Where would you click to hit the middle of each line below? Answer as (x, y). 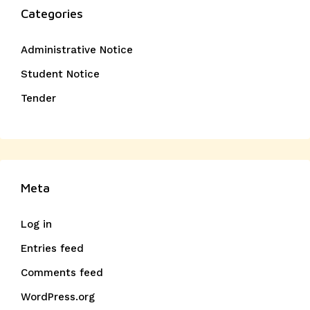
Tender (38, 98)
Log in (36, 224)
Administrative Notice (77, 50)
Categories (52, 13)
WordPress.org (58, 297)
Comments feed (62, 273)
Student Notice (60, 74)
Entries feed (52, 248)
